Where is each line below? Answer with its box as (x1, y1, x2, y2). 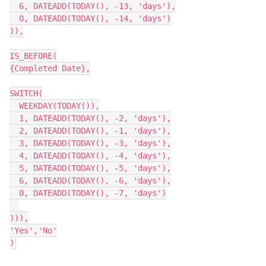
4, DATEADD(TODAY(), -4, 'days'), (9, 151, 19, 160)
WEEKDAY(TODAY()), (9, 101, 19, 110)
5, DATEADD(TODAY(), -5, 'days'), (9, 163, 19, 173)
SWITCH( (9, 88, 43, 98)
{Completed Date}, (9, 64, 90, 73)
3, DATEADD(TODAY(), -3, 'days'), (9, 138, 19, 148)
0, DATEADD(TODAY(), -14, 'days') (9, 14, 19, 23)
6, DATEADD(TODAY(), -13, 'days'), (9, 1, 19, 11)
